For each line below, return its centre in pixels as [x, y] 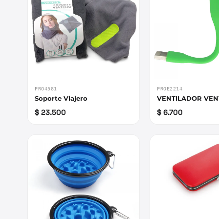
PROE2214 [170, 89]
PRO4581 [46, 89]
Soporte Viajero [61, 99]
